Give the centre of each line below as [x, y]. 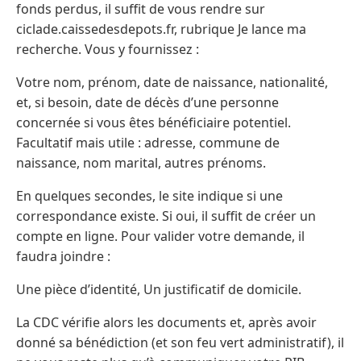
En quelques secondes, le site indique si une [149, 195]
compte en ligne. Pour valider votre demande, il [160, 236]
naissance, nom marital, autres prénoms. [141, 162]
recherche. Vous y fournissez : [108, 49]
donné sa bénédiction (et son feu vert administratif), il [180, 342]
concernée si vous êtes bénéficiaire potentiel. [154, 122]
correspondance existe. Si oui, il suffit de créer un [166, 216]
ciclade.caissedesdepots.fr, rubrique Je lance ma [161, 29]
